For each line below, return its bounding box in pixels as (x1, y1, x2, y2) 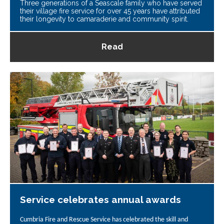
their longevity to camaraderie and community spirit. (20, 15, 188, 23)
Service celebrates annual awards (20, 193, 181, 205)
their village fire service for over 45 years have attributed (20, 7, 200, 15)
